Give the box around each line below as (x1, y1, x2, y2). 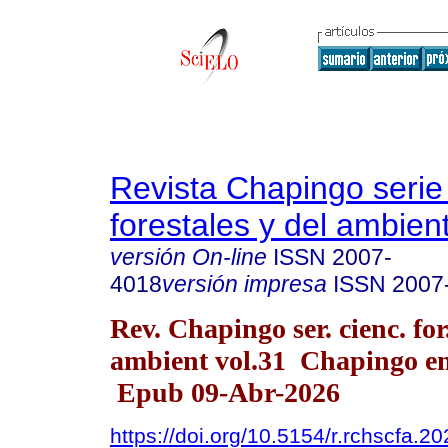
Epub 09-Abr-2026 (110, 376, 340, 408)
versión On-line (110, 244, 267, 270)
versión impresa (162, 271, 327, 297)
